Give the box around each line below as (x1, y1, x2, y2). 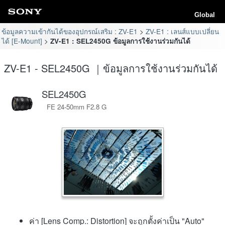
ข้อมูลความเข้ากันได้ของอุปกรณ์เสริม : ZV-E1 (2, 26, 138, 36)
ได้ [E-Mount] (2, 35, 43, 46)
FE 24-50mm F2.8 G (47, 101, 106, 111)
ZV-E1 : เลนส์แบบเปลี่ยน (145, 26, 219, 36)
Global (194, 11, 215, 19)
